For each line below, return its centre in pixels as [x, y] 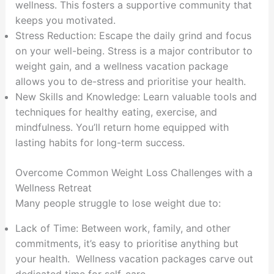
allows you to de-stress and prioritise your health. [130, 82]
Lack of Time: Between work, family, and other [123, 228]
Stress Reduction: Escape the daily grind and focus [133, 36]
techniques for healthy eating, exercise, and [116, 112]
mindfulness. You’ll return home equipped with [122, 128]
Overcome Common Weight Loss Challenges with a [134, 173]
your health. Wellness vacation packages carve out [134, 259]
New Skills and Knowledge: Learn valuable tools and [136, 97]
